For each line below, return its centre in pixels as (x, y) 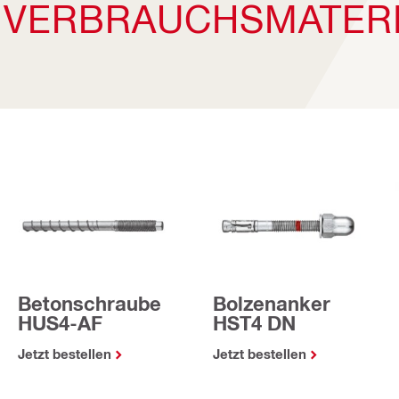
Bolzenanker (272, 304)
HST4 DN (254, 324)
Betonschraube (90, 304)
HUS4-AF (60, 324)
